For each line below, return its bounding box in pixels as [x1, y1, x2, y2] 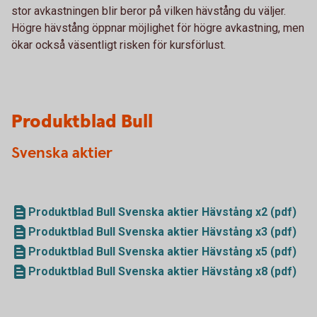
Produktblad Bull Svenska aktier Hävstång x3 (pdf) [28, 225, 296, 238]
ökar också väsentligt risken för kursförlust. [11, 38, 226, 52]
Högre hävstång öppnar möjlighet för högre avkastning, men [11, 21, 304, 35]
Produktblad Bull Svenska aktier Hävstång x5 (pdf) [28, 245, 296, 258]
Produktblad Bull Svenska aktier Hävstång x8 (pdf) [28, 265, 296, 278]
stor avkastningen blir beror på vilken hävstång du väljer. [11, 4, 286, 18]
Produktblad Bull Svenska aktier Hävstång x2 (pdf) [28, 205, 296, 219]
